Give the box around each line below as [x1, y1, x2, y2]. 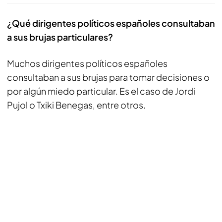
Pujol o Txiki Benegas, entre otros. [7, 99, 146, 111]
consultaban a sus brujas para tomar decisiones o [7, 71, 210, 83]
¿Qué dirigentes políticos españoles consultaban [7, 17, 215, 29]
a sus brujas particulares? [7, 31, 113, 43]
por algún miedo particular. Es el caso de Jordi [7, 85, 195, 97]
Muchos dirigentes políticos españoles [7, 57, 167, 69]
